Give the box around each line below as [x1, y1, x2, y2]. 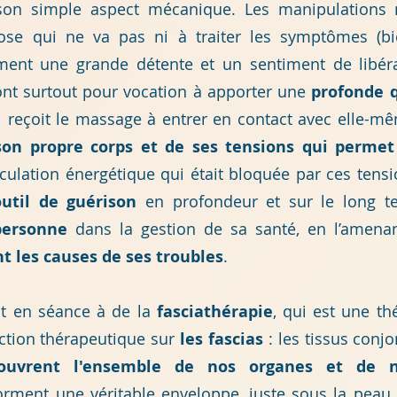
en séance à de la [12, 300, 151, 322]
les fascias [180, 328, 264, 350]
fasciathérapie [156, 300, 273, 323]
